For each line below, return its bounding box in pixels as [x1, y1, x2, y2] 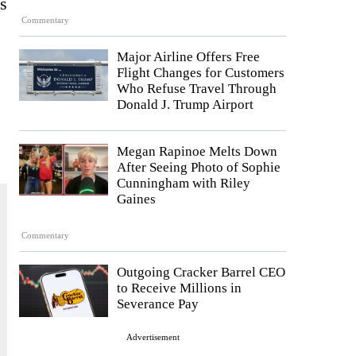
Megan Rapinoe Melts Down [117, 143, 277, 159]
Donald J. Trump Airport [117, 96, 253, 112]
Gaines [117, 191, 156, 207]
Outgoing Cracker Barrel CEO [117, 265, 285, 281]
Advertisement [126, 332, 180, 342]
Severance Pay [117, 296, 199, 312]
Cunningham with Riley [117, 175, 250, 191]
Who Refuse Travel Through [117, 80, 277, 96]
